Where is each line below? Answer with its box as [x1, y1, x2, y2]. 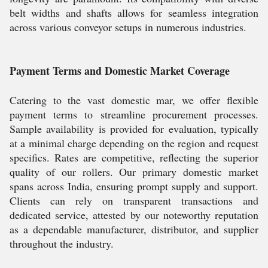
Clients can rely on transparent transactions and [10, 193, 258, 208]
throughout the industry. [10, 236, 114, 251]
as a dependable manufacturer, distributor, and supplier [10, 222, 258, 236]
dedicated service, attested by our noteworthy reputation [10, 208, 258, 222]
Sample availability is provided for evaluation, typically [10, 121, 258, 136]
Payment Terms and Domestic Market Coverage [10, 63, 230, 78]
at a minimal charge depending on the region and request [10, 136, 258, 150]
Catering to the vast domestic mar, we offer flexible [10, 93, 258, 107]
